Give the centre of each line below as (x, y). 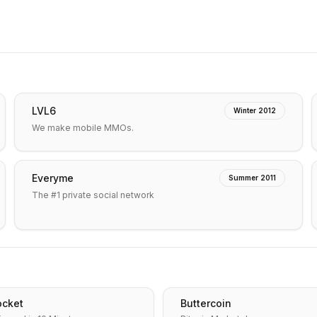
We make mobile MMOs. (83, 128)
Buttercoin (206, 303)
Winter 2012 (255, 110)
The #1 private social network (93, 195)
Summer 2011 (252, 178)
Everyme (53, 178)
